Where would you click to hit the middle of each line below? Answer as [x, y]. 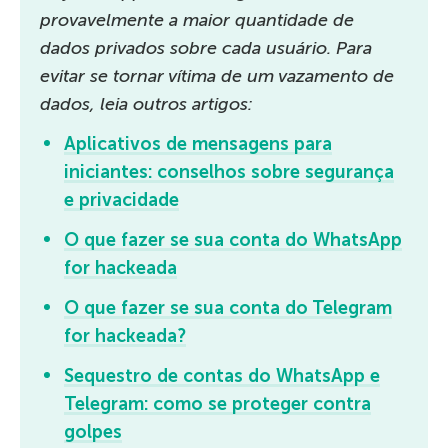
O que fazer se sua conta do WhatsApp [233, 239]
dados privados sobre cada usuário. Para [206, 47]
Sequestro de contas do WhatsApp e [222, 375]
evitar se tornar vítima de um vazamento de [217, 75]
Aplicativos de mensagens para [198, 143]
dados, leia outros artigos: [146, 103]
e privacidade [121, 199]
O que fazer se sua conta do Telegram [228, 307]
